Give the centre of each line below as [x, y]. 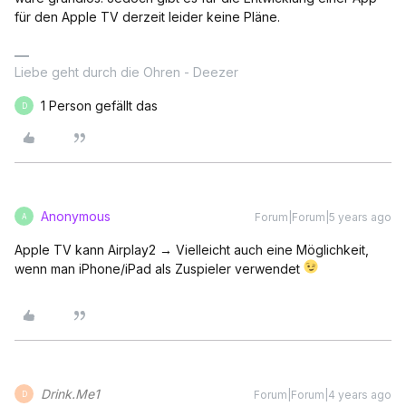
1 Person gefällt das [99, 106]
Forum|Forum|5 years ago [323, 217]
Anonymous [76, 216]
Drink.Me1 [70, 394]
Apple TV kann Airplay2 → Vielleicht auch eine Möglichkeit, [192, 250]
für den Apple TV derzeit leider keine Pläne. [147, 17]
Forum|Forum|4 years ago [323, 395]
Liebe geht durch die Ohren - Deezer [126, 72]
